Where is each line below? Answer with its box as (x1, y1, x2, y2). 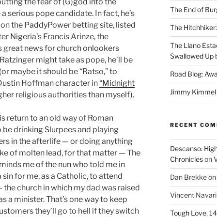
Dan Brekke (170, 172, 207, 181)
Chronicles (170, 155, 203, 163)
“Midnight (99, 78, 135, 88)
